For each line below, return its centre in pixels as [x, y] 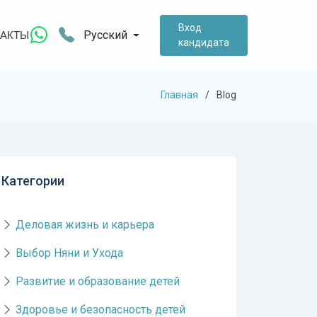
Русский [105, 35]
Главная [179, 94]
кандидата [204, 42]
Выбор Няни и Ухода [69, 253]
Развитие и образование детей [98, 281]
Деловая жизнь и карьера [85, 225]
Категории [33, 181]
